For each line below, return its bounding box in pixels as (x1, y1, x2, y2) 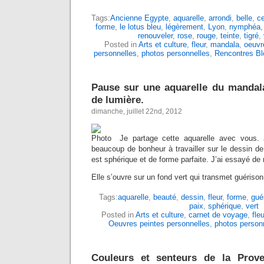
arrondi (209, 14, 232, 23)
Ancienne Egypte (110, 14, 169, 23)
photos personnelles (141, 49, 210, 58)
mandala (210, 40, 239, 49)
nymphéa (229, 22, 260, 32)
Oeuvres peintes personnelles (108, 219, 210, 229)
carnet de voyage (189, 210, 247, 220)
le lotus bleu (120, 22, 161, 32)
